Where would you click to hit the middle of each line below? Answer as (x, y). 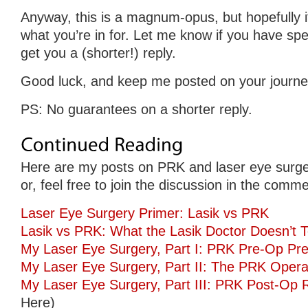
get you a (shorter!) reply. (98, 53)
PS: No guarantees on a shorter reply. (136, 109)
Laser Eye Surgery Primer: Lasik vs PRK (145, 213)
